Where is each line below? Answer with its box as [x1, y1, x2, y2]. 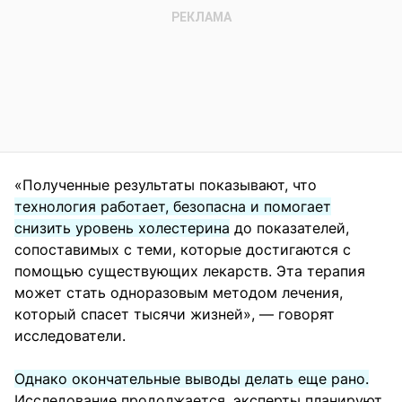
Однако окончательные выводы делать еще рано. [14, 370, 369, 389]
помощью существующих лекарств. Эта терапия [14, 262, 365, 281]
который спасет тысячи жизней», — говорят [14, 305, 335, 324]
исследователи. [14, 327, 126, 345]
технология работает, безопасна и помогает [14, 197, 331, 216]
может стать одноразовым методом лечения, [14, 284, 343, 302]
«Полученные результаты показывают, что [14, 176, 317, 195]
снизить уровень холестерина [14, 219, 230, 238]
